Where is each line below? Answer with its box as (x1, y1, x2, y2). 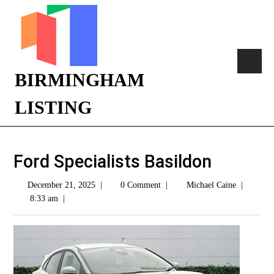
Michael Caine (186, 180, 236, 190)
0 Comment (120, 180, 161, 190)
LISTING (15, 97, 92, 117)
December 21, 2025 (27, 180, 95, 190)
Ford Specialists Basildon (13, 151, 212, 172)
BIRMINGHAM (15, 70, 144, 90)
